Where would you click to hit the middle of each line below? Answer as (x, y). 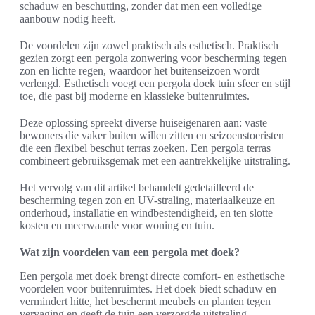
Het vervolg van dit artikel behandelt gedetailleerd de (137, 188)
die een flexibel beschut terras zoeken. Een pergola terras (145, 148)
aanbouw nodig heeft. (68, 19)
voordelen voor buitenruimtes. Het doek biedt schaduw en (148, 289)
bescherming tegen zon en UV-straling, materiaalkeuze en (147, 200)
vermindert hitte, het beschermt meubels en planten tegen (145, 302)
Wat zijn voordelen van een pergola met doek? (130, 252)
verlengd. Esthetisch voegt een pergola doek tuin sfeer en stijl (155, 84)
